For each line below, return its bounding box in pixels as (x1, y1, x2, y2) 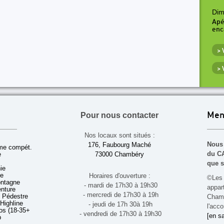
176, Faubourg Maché (88, 141, 151, 148)
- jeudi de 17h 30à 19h (86, 200, 152, 208)
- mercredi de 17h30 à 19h (80, 191, 158, 198)
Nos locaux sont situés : (84, 131, 155, 139)
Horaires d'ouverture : (88, 172, 150, 179)
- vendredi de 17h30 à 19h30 (77, 210, 161, 217)
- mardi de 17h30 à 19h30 (81, 181, 157, 189)
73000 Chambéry (95, 150, 144, 158)
